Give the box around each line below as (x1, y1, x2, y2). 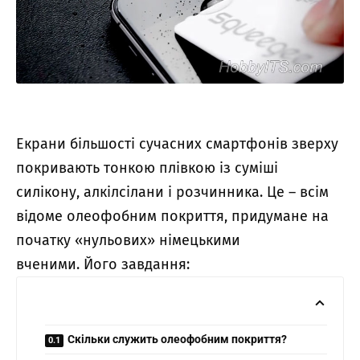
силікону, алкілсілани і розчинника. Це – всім (16, 182, 329, 201)
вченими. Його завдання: (16, 255, 190, 273)
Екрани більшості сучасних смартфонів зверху (16, 134, 338, 153)
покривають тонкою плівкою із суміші (16, 158, 278, 177)
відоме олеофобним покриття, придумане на (16, 207, 329, 225)
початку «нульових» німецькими (16, 231, 240, 249)
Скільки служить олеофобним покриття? (67, 332, 287, 346)
